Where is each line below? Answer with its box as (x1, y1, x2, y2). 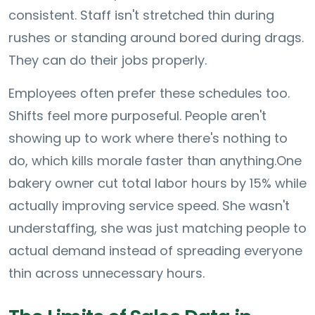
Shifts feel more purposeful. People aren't (8, 106, 266, 124)
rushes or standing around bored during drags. (8, 28, 304, 46)
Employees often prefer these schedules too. (8, 84, 290, 102)
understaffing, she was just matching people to (8, 219, 307, 237)
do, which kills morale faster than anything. (8, 151, 276, 169)
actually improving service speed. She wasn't (8, 196, 290, 214)
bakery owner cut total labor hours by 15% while (8, 174, 307, 192)
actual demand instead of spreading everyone (8, 241, 302, 259)
